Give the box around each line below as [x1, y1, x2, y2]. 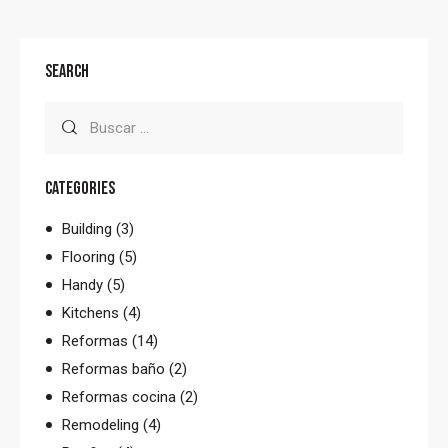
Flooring [62, 247, 116, 266]
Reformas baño [62, 359, 166, 378]
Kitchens [62, 303, 120, 322]
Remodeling [62, 415, 140, 434]
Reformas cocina [62, 387, 177, 406]
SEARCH [45, 60, 89, 82]
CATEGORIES [45, 177, 115, 199]
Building [62, 219, 113, 238]
